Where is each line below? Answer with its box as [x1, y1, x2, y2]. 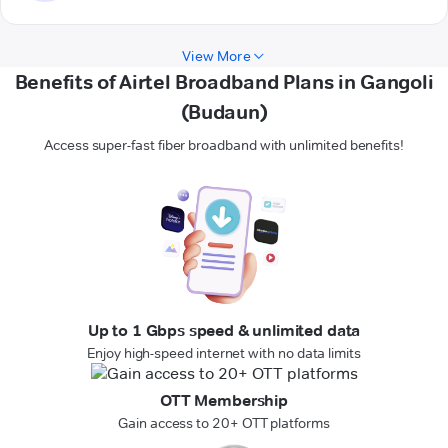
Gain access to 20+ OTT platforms [118, 414, 330, 433]
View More [182, 47, 251, 66]
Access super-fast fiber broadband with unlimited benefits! [44, 136, 404, 155]
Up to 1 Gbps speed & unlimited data [87, 321, 361, 341]
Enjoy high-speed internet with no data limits [87, 344, 361, 363]
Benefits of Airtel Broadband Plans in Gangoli [14, 70, 434, 95]
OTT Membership [160, 391, 288, 411]
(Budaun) [180, 100, 268, 125]
